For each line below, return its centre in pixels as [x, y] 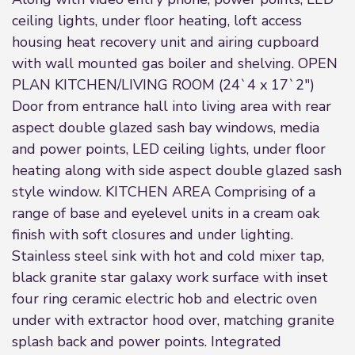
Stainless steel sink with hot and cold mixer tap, [168, 256]
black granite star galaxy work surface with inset [170, 277]
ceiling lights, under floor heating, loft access [157, 21]
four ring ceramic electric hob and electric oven [164, 299]
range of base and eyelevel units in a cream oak [166, 213]
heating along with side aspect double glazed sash [177, 170]
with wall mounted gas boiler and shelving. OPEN [175, 63]
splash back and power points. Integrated [147, 342]
